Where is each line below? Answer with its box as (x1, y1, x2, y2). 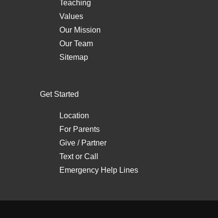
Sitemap (59, 53, 88, 61)
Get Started (40, 90, 79, 98)
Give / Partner (59, 138, 107, 147)
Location (59, 111, 89, 120)
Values (59, 12, 83, 20)
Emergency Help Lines (59, 165, 138, 174)
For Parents (59, 125, 100, 133)
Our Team (59, 39, 93, 48)
